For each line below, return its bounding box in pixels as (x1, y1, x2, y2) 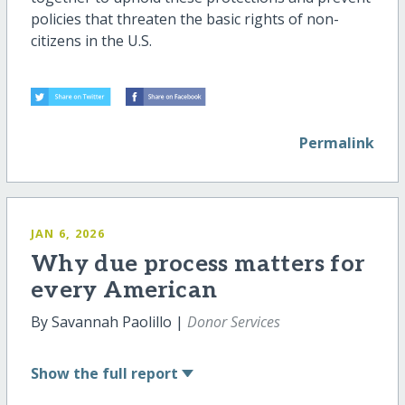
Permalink (299, 133, 375, 154)
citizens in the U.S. (30, 31, 152, 52)
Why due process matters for (30, 250, 365, 278)
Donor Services (186, 311, 280, 332)
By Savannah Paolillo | (30, 311, 187, 332)
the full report (72, 363, 178, 383)
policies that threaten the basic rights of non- (30, 9, 339, 30)
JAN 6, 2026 (30, 225, 105, 242)
